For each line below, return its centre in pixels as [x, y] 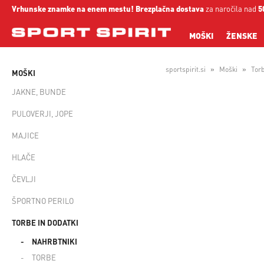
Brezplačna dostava [170, 9]
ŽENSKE [242, 35]
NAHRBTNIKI [55, 241]
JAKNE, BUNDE [39, 92]
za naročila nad [231, 9]
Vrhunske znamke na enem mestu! [73, 9]
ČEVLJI [24, 179]
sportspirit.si [185, 69]
